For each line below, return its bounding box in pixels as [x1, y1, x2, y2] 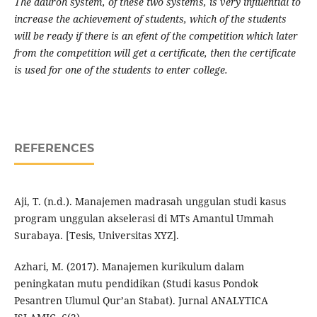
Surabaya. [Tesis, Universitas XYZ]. [13, 229, 179, 243]
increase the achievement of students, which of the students [13, 12, 287, 26]
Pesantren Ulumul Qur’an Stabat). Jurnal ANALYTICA [13, 294, 268, 308]
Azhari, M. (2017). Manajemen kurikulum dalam [13, 260, 244, 274]
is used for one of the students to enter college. [13, 63, 228, 77]
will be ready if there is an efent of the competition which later [13, 29, 298, 43]
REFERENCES [13, 142, 94, 156]
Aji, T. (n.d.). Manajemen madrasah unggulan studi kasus [13, 195, 286, 209]
